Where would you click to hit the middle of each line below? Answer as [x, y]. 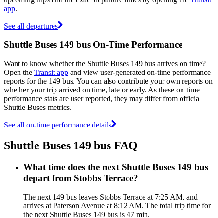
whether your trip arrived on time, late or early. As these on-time [102, 90]
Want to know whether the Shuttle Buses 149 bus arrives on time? [105, 63]
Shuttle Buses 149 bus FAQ [71, 145]
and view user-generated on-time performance [139, 72]
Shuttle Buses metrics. [38, 107]
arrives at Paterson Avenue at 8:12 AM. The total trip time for [117, 205]
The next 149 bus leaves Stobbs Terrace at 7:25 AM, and [110, 197]
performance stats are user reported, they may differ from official [102, 98]
